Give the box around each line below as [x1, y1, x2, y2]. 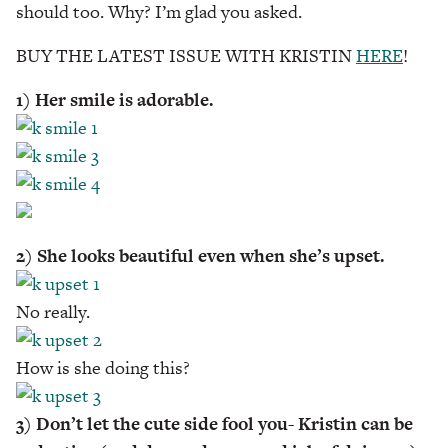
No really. [16, 298, 90, 324]
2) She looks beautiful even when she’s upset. [16, 242, 384, 268]
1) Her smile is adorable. [16, 86, 213, 112]
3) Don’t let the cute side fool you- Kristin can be [16, 410, 413, 436]
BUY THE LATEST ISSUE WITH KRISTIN [16, 42, 356, 68]
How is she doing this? [16, 354, 190, 380]
